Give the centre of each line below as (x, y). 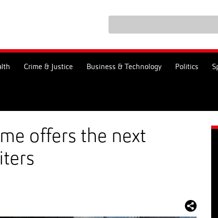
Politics (187, 67)
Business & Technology (124, 67)
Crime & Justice (48, 67)
